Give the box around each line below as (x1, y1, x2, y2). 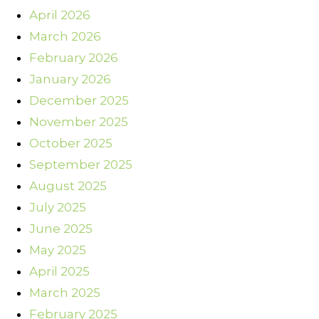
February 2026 (29, 51, 118, 66)
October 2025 (29, 136, 113, 151)
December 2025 (29, 93, 129, 108)
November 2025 (29, 115, 128, 130)
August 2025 (29, 179, 107, 194)
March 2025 (29, 286, 100, 300)
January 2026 (29, 72, 111, 87)
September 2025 (29, 157, 132, 172)
